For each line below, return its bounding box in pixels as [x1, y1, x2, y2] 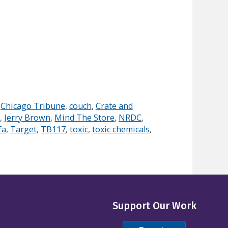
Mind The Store [54, 111, 115, 123]
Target [10, 123, 37, 135]
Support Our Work [112, 199, 196, 212]
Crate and [95, 100, 133, 111]
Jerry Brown [4, 111, 51, 123]
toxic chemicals [92, 123, 150, 135]
